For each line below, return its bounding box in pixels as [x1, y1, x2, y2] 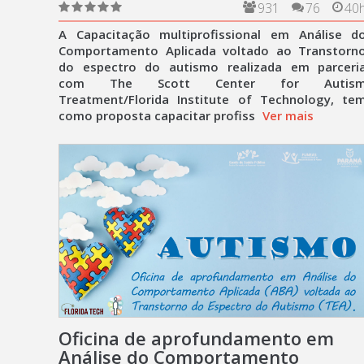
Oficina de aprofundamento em [58, 326, 334, 350]
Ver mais [262, 107, 314, 123]
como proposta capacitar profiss [58, 107, 258, 123]
